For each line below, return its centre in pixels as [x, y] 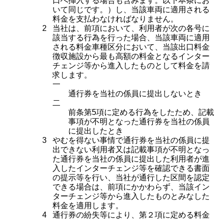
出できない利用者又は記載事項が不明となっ [131, 150]
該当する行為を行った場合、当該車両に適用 [131, 38]
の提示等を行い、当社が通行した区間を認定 [131, 178]
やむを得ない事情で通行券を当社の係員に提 [131, 140]
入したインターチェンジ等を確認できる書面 [131, 168]
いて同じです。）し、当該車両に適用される [131, 10]
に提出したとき [96, 131]
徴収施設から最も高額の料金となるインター [131, 56]
